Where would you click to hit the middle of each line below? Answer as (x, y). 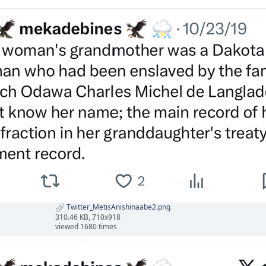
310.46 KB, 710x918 (88, 217)
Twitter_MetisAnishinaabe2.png (118, 207)
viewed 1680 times (86, 227)
